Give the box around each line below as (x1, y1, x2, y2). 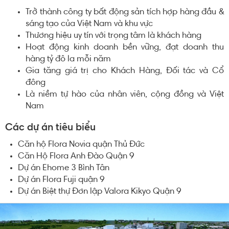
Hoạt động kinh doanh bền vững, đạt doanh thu (26, 43, 224, 52)
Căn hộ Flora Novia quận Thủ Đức (18, 141, 145, 149)
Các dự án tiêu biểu (5, 123, 96, 133)
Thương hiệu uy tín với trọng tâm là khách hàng (26, 32, 201, 40)
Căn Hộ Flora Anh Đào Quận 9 (18, 152, 134, 161)
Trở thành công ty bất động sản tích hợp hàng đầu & (26, 8, 224, 17)
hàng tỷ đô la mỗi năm (26, 55, 111, 64)
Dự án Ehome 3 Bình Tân (18, 164, 109, 173)
